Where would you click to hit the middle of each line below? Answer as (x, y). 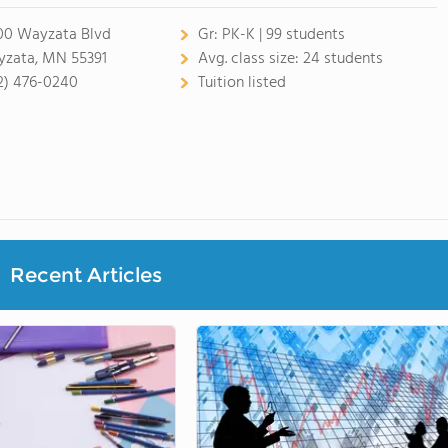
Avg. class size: (250, 59)
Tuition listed (241, 83)
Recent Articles (86, 275)
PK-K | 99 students (283, 35)
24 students (342, 59)
